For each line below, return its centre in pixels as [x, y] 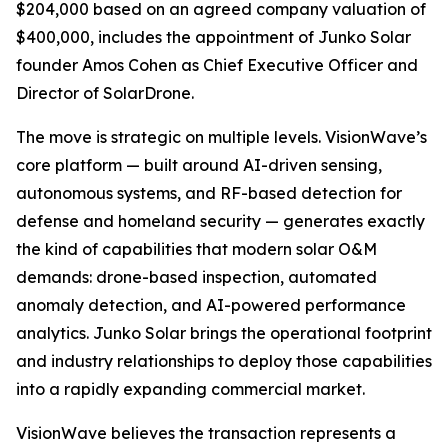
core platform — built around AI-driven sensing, [199, 165]
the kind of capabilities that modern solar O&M [196, 249]
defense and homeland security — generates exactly [220, 221]
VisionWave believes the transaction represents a [206, 433]
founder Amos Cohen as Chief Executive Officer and [217, 65]
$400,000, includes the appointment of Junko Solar [213, 37]
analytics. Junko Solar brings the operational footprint [224, 333]
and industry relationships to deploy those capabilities [224, 361]
